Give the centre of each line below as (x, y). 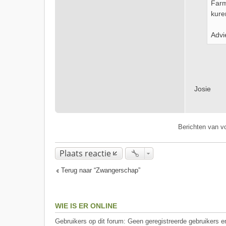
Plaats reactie (85, 153)
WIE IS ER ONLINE (86, 206)
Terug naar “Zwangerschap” (101, 170)
